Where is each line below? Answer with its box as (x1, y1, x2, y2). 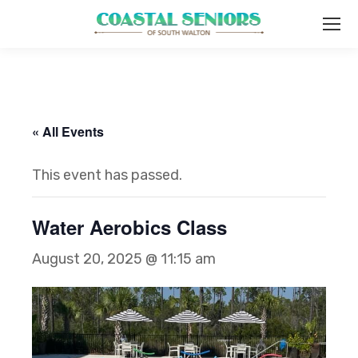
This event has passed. (32, 166, 182, 184)
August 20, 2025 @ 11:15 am (32, 250, 216, 268)
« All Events (32, 122, 104, 141)
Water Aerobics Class (32, 213, 227, 241)
